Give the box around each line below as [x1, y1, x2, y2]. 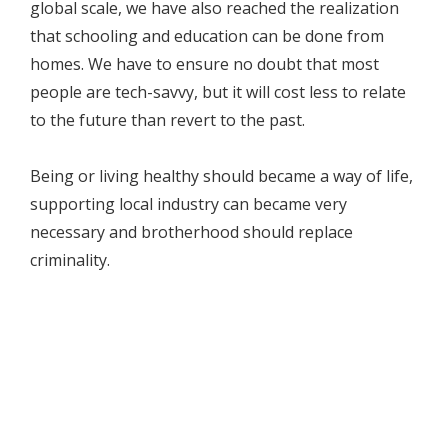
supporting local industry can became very [30, 193, 347, 216]
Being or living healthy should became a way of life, [30, 165, 413, 188]
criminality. [30, 249, 110, 272]
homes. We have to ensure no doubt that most [30, 53, 379, 76]
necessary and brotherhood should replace [30, 221, 353, 244]
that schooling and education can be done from [30, 25, 384, 48]
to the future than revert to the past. [30, 109, 305, 132]
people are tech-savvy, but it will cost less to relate [30, 81, 406, 104]
